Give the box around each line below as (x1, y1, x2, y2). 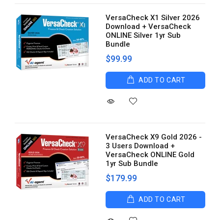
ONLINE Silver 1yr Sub (106, 31, 181, 40)
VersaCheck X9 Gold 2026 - (106, 133, 202, 141)
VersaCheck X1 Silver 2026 (106, 13, 200, 22)
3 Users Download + (106, 141, 175, 150)
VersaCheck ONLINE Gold (106, 150, 195, 159)
